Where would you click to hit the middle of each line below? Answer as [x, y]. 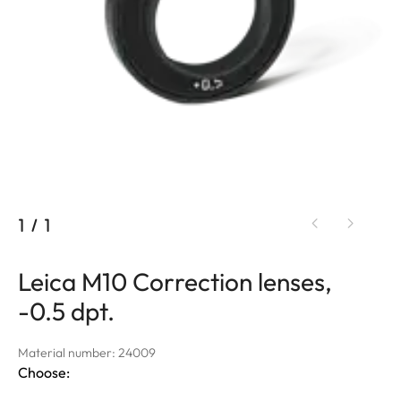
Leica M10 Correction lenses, [175, 281]
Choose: [44, 372]
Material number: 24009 [87, 352]
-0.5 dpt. [66, 311]
